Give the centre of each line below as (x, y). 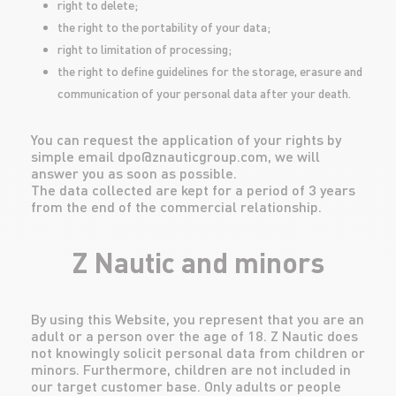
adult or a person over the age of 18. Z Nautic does (194, 335)
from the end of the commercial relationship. (176, 206)
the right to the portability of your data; (164, 27)
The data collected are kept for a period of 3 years (193, 190)
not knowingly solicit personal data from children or (198, 352)
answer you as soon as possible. (134, 173)
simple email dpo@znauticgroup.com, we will (175, 156)
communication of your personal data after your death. (204, 93)
